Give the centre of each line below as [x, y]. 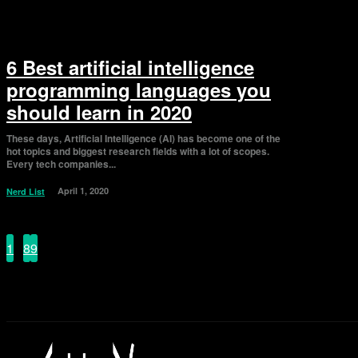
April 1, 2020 [83, 190]
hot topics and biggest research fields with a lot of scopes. [138, 151]
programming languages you [139, 89]
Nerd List [26, 191]
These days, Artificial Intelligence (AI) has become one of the [143, 138]
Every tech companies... [61, 163]
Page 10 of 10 [91, 248]
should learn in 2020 [99, 111]
